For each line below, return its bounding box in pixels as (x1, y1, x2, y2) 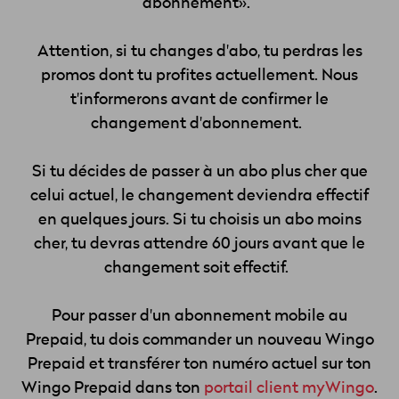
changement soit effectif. (103, 260, 292, 276)
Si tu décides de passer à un (31, 164, 239, 180)
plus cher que (266, 164, 368, 180)
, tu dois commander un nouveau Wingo (83, 332, 374, 348)
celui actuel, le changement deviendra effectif (30, 188, 369, 204)
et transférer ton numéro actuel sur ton (85, 356, 371, 372)
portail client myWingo (204, 380, 374, 396)
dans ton (132, 380, 204, 396)
